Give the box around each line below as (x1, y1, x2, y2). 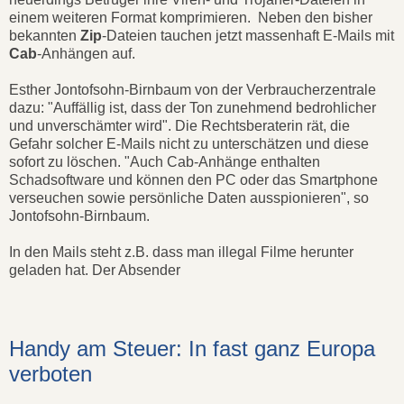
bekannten (9, 27, 80, 43)
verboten (9, 361, 92, 386)
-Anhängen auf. (37, 45, 135, 61)
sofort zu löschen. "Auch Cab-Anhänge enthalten (9, 153, 320, 170)
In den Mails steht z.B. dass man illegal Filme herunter (9, 243, 353, 260)
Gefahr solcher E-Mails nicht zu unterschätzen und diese (9, 135, 369, 151)
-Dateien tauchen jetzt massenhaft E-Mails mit (102, 27, 394, 43)
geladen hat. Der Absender (9, 262, 180, 278)
